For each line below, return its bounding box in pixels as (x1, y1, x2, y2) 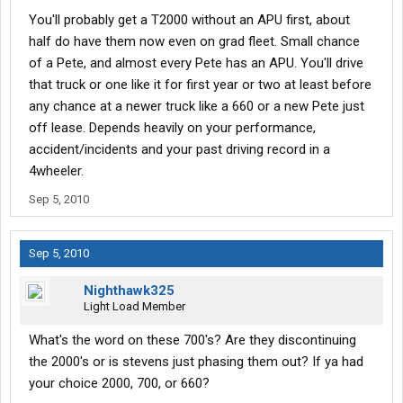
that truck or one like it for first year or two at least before (29, 76, 372, 94)
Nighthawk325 (84, 282, 175, 300)
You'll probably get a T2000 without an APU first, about (29, 12, 350, 29)
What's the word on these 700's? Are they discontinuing (29, 332, 356, 349)
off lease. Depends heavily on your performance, (29, 120, 316, 137)
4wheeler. (29, 163, 84, 180)
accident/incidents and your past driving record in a (29, 141, 330, 158)
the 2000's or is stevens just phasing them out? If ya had (29, 354, 363, 371)
